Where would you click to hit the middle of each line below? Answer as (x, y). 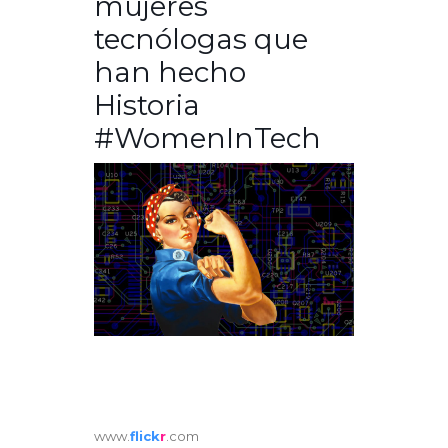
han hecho (170, 72)
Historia (147, 105)
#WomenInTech (207, 138)
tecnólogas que (201, 39)
